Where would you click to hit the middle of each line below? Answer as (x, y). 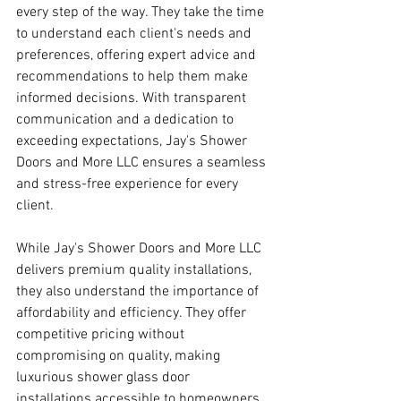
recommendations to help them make (134, 77)
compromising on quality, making (120, 356)
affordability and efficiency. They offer (133, 313)
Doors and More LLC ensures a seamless (143, 163)
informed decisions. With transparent (133, 98)
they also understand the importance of (139, 292)
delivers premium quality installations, (136, 270)
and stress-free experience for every (129, 184)
